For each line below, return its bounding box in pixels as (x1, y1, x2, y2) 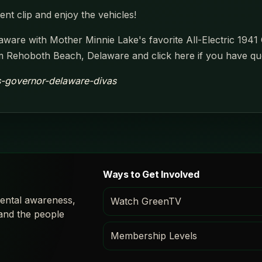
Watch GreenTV (111, 195, 181, 207)
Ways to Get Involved (103, 168, 199, 180)
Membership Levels (111, 229, 197, 242)
